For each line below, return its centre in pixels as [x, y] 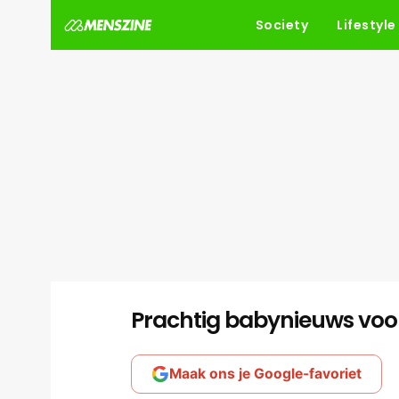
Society [281, 25]
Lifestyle [366, 25]
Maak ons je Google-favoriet [265, 374]
